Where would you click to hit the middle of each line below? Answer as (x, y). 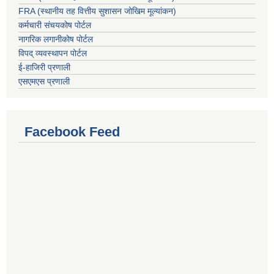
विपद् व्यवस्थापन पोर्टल (53, 54)
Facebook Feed (72, 132)
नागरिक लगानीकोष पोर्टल (56, 39)
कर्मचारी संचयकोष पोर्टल (55, 25)
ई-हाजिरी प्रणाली (44, 68)
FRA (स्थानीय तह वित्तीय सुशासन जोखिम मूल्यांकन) (97, 11)
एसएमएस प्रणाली (44, 82)
